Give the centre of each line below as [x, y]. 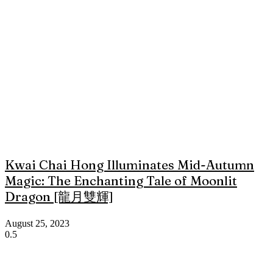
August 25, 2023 [37, 224]
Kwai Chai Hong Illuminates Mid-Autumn [129, 165]
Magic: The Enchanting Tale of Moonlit [121, 181]
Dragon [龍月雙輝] [59, 197]
